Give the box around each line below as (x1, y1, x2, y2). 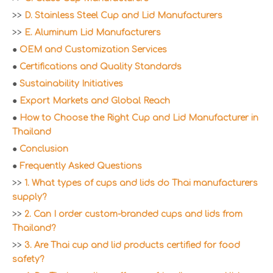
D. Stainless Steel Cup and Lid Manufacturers (24, 10, 222, 20)
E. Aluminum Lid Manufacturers (24, 27, 161, 37)
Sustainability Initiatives (19, 79, 123, 88)
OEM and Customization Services (19, 44, 167, 54)
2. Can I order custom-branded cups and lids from (24, 209, 243, 219)
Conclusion (19, 144, 68, 154)
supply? (12, 192, 46, 202)
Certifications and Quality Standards (19, 62, 182, 71)
